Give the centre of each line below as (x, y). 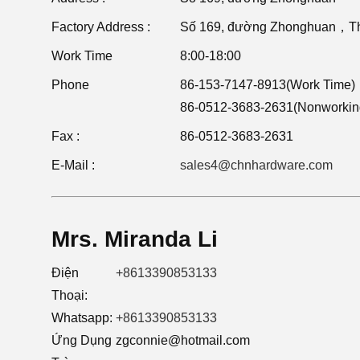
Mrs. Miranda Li (135, 239)
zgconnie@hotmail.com (183, 340)
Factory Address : (101, 27)
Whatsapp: (82, 318)
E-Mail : (73, 165)
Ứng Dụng (82, 340)
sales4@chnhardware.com (256, 165)
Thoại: (70, 295)
